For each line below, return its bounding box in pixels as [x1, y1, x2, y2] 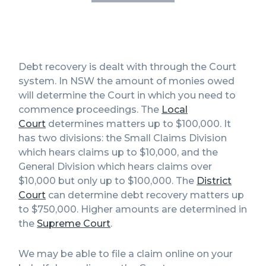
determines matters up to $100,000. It [46, 118, 232, 130]
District [197, 175, 232, 187]
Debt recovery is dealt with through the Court [18, 61, 237, 73]
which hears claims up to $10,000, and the [18, 147, 218, 159]
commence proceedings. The [18, 104, 162, 116]
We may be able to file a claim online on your [18, 248, 233, 260]
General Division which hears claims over [18, 161, 213, 173]
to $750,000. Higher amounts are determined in [18, 204, 248, 216]
